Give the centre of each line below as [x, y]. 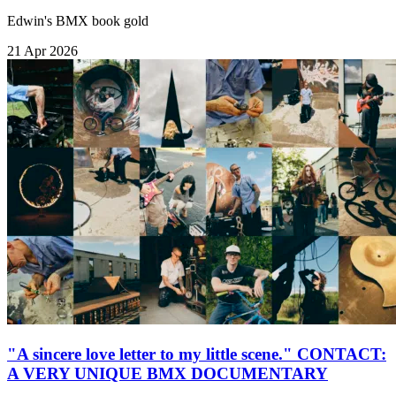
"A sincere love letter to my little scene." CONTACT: [197, 354]
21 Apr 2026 [42, 51]
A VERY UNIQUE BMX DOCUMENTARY [168, 374]
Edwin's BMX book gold [78, 21]
